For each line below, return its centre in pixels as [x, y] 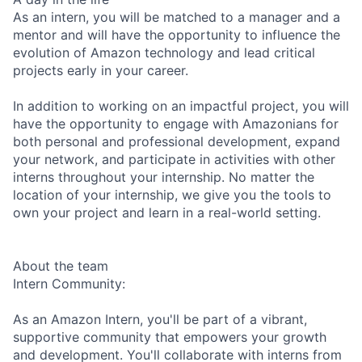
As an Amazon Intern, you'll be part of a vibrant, [160, 319]
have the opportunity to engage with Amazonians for [176, 123]
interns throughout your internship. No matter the [164, 177]
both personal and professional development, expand [177, 141]
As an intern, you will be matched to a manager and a [177, 17]
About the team [61, 265]
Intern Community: [69, 283]
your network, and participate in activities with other [174, 159]
